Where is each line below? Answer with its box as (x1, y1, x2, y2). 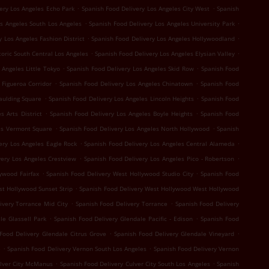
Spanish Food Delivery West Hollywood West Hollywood (79, 184, 240, 193)
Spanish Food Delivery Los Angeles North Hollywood (59, 124, 210, 133)
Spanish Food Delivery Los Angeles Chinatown (59, 79, 193, 88)
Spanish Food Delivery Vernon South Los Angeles (7, 244, 147, 253)
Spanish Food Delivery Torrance (75, 199, 168, 208)
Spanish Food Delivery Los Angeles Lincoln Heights (49, 94, 195, 103)
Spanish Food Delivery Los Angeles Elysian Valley (95, 49, 235, 58)
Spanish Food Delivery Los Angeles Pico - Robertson (83, 154, 235, 163)
